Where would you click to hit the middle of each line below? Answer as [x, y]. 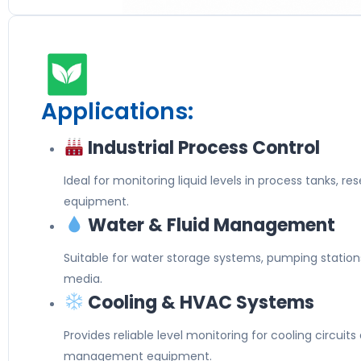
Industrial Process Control [202, 148]
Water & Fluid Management [210, 225]
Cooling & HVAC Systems [199, 303]
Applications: [117, 112]
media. [83, 279]
